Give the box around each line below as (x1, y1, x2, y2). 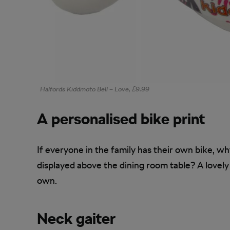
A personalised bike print (37, 109, 205, 128)
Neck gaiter (37, 209, 116, 227)
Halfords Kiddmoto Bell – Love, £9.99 (40, 85, 150, 93)
